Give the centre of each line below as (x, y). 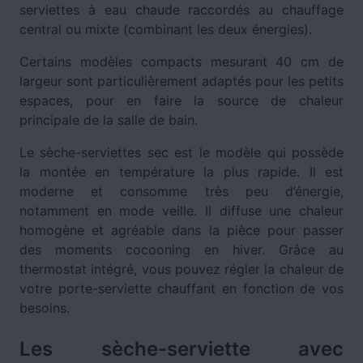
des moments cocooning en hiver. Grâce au (181, 250)
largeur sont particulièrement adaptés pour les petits (181, 81)
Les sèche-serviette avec (181, 349)
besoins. (47, 308)
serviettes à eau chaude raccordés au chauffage (181, 10)
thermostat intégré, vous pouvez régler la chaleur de (181, 269)
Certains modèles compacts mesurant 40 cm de (181, 62)
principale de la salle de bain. (111, 120)
